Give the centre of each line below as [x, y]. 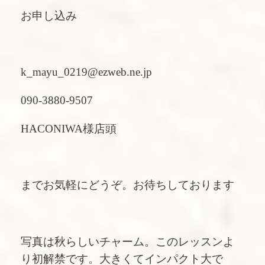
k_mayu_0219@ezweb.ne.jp [86, 72]
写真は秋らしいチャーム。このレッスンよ [127, 241]
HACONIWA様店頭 [69, 128]
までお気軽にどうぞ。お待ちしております [127, 185]
